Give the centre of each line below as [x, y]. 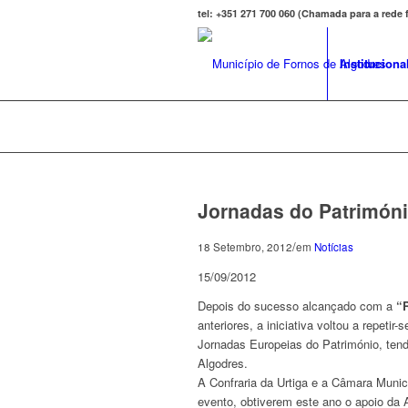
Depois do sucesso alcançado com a [295, 306]
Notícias [334, 247]
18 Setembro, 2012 [245, 247]
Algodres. [223, 363]
